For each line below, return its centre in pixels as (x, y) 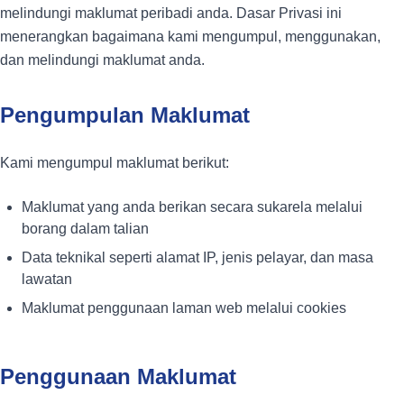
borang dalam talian (85, 229)
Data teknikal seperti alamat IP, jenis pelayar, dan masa (197, 258)
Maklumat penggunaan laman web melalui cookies (184, 308)
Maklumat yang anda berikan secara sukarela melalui (192, 207)
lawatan (47, 280)
